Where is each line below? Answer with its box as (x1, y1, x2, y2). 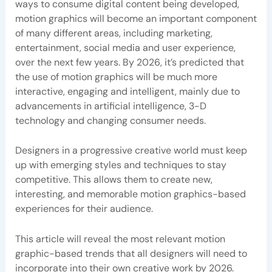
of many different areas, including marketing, (15, 26, 212, 39)
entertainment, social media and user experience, (15, 41, 236, 54)
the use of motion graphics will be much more (15, 70, 217, 83)
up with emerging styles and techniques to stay (15, 158, 226, 172)
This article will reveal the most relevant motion (15, 233, 225, 246)
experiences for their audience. (15, 202, 153, 216)
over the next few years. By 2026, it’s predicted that (15, 55, 244, 69)
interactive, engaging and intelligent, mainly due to (15, 84, 240, 98)
